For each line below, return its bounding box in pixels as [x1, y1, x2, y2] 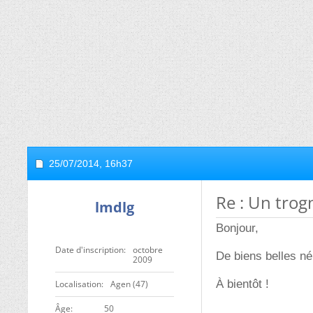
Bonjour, [216, 221, 259, 235]
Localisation [55, 278, 101, 290]
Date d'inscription [55, 244, 124, 256]
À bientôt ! [216, 277, 269, 291]
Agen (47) [110, 278, 148, 290]
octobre [133, 244, 163, 256]
